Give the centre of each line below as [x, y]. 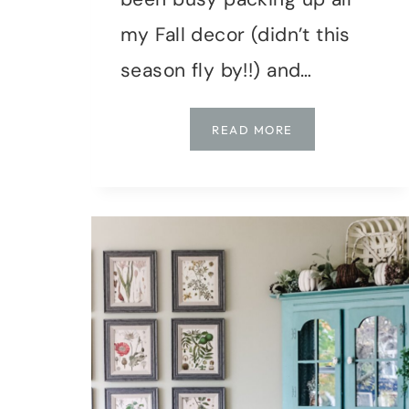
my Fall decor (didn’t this [236, 34]
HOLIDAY [322, 128]
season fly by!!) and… [216, 70]
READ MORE [252, 129]
